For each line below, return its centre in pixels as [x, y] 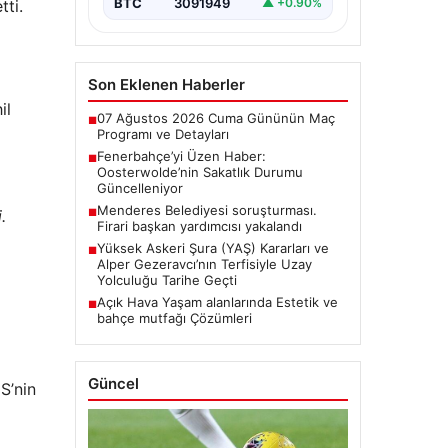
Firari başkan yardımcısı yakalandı [199, 225]
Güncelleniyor [139, 187]
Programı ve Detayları [162, 133]
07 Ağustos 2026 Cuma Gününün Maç [215, 117]
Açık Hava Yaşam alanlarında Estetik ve [217, 301]
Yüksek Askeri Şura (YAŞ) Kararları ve [212, 247]
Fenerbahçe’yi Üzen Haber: [181, 155]
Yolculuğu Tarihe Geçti [166, 279]
